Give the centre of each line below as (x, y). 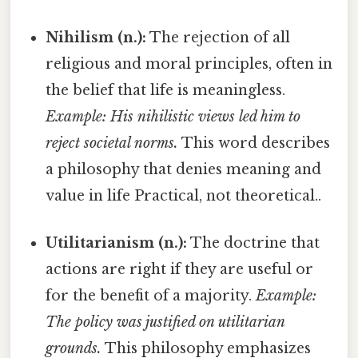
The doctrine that (254, 243)
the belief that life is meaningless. (166, 90)
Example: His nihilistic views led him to (173, 116)
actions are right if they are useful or (180, 270)
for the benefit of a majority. (151, 296)
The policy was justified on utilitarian (165, 322)
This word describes (255, 143)
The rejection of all (219, 37)
